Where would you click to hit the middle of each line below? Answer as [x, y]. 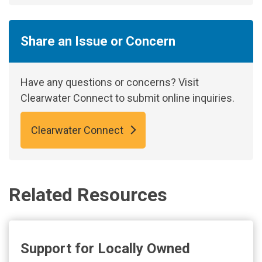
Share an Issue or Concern [98, 41]
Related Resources [88, 194]
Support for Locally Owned [106, 248]
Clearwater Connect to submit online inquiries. [128, 98]
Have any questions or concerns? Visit [110, 82]
